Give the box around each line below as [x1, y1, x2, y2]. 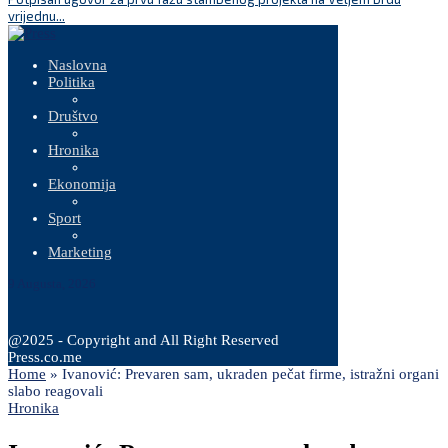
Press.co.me [8, 349, 82, 365]
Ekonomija [48, 176, 116, 192]
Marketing [48, 244, 112, 260]
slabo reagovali [8, 383, 103, 399]
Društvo [48, 108, 98, 124]
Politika [48, 74, 95, 90]
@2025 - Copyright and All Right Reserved [8, 332, 279, 348]
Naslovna [48, 57, 107, 73]
